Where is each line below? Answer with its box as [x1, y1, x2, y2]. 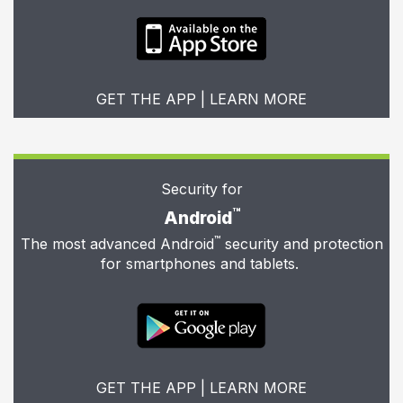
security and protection [219, 235, 383, 253]
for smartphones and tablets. [100, 255, 303, 273]
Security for [160, 180, 243, 198]
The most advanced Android [20, 235, 214, 253]
